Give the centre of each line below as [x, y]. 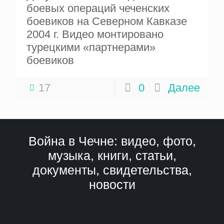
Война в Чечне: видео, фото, [112, 141]
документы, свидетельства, [112, 170]
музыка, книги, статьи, [112, 155]
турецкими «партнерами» [91, 47]
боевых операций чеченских [98, 8]
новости [112, 184]
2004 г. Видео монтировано [95, 34]
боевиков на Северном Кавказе [107, 21]
